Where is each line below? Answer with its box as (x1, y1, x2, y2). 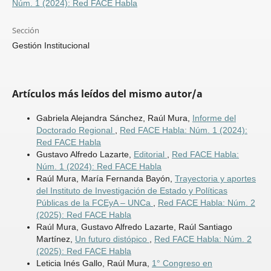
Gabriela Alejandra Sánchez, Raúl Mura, (36, 113, 192, 123)
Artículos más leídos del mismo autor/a (11, 87, 203, 101)
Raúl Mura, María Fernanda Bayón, (36, 174, 175, 184)
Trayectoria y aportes (174, 174, 256, 184)
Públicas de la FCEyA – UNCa (36, 198, 153, 208)
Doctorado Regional (36, 125, 115, 135)
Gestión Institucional (11, 41, 90, 51)
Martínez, (36, 234, 75, 244)
